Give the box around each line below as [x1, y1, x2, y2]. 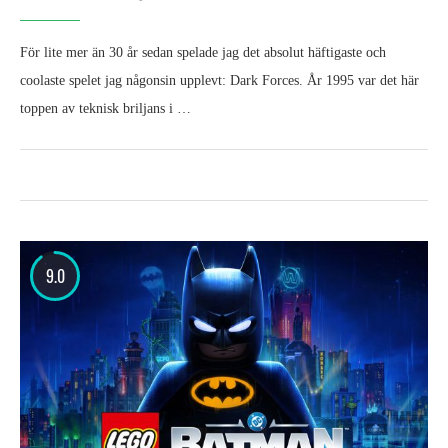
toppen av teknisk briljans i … [20, 101, 191, 117]
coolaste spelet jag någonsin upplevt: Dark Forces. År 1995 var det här [20, 73, 419, 89]
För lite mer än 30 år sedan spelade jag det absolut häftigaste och [20, 45, 386, 61]
